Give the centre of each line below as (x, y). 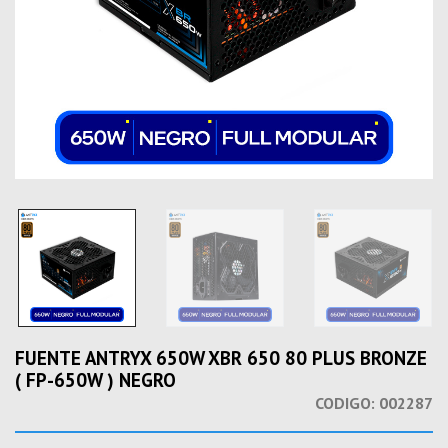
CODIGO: (345, 403)
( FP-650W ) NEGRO (95, 380)
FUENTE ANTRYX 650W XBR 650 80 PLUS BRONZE (221, 358)
